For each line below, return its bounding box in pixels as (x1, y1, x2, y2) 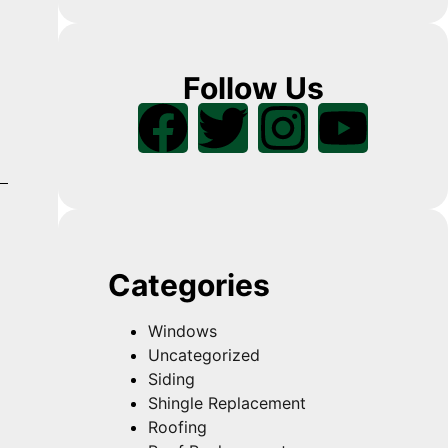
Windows (148, 321, 218, 342)
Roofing (148, 417, 208, 438)
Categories (108, 267, 271, 304)
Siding (148, 369, 196, 390)
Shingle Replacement (148, 393, 307, 414)
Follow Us (182, 70, 324, 107)
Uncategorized (148, 345, 261, 366)
